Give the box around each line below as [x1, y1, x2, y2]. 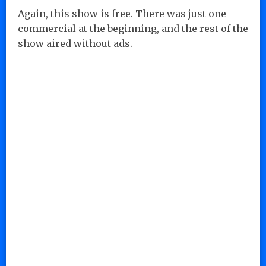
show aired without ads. [18, 37, 132, 49]
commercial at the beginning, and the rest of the [18, 22, 248, 34]
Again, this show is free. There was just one [18, 7, 226, 20]
